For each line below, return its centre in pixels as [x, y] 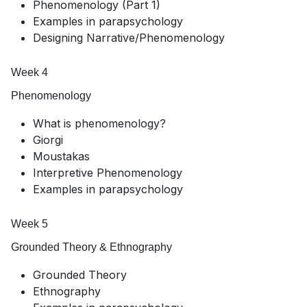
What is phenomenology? [99, 124]
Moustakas [61, 157]
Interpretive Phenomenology [108, 173]
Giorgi [48, 140]
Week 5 [29, 224]
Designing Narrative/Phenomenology [129, 38]
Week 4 [29, 73]
